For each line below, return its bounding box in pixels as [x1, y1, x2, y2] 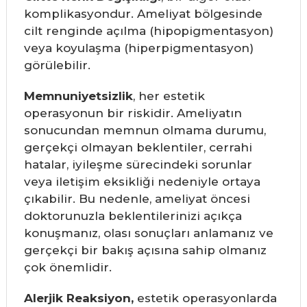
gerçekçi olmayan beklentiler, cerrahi [23, 140, 252, 155]
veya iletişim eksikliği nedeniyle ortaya [23, 175, 260, 189]
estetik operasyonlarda [133, 291, 277, 306]
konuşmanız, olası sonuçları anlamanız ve [23, 226, 273, 241]
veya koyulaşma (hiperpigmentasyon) [23, 41, 254, 56]
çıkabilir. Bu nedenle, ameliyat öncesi [23, 192, 250, 206]
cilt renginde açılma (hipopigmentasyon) [23, 24, 273, 38]
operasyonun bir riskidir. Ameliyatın [23, 106, 242, 121]
